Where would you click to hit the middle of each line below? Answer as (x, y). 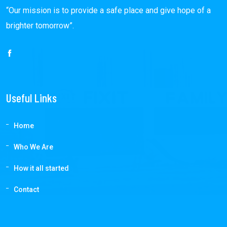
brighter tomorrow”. (40, 25)
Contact (26, 190)
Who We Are (33, 147)
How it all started (41, 168)
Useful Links (31, 98)
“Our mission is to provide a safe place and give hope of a (108, 10)
